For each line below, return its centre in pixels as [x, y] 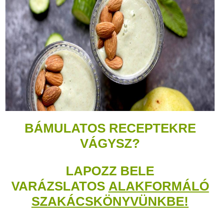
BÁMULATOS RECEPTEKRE [110, 128]
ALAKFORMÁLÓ [159, 186]
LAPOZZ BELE [110, 171]
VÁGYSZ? [110, 143]
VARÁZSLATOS [60, 186]
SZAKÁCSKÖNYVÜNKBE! [110, 201]
